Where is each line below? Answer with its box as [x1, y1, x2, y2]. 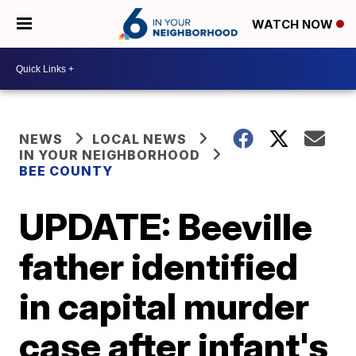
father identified [19, 244, 299, 288]
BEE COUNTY [19, 163, 114, 179]
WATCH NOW [252, 17, 336, 33]
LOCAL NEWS [92, 131, 188, 147]
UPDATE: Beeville [19, 204, 313, 249]
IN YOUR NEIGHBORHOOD [19, 147, 201, 163]
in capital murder [19, 284, 310, 328]
